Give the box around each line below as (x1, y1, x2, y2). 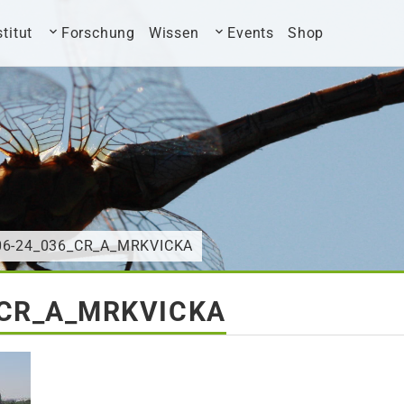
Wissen (148, 24, 199, 41)
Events (227, 24, 275, 41)
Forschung (60, 24, 136, 41)
